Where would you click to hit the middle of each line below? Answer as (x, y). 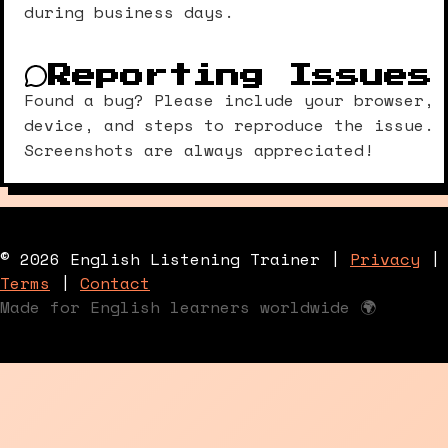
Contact (115, 283)
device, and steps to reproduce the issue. (229, 125)
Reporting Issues (240, 76)
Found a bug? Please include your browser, (229, 100)
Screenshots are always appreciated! (199, 150)
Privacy (385, 259)
